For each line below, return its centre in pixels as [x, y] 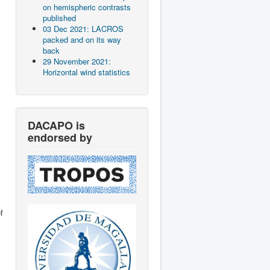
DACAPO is [56, 125]
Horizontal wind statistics [86, 72]
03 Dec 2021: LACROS [83, 28]
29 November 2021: [77, 61]
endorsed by [60, 137]
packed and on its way [82, 39]
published [59, 17]
